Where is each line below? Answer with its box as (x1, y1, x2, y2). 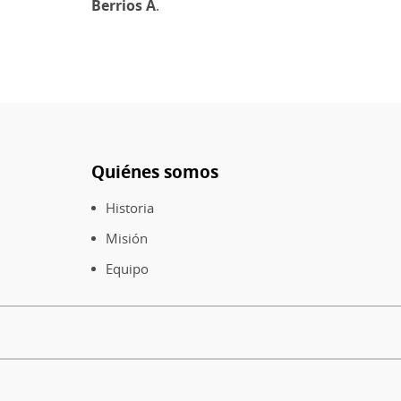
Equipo (106, 259, 149, 277)
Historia (106, 198, 154, 217)
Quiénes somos (91, 160, 218, 183)
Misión (106, 228, 148, 247)
